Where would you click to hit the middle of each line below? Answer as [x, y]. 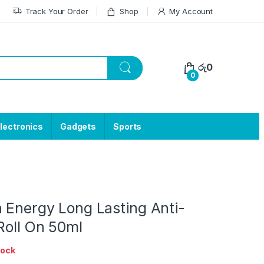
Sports [128, 127]
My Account [191, 11]
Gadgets [78, 127]
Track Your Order [57, 11]
